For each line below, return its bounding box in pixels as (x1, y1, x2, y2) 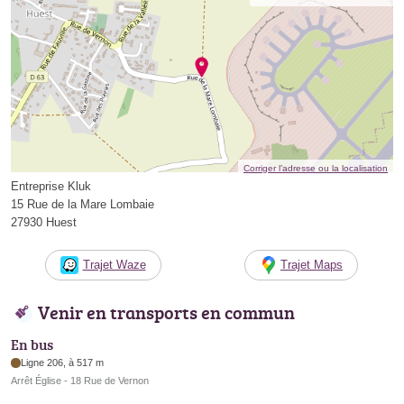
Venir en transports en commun (38, 299, 295, 326)
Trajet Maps (280, 258, 343, 272)
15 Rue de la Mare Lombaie (11, 197, 154, 212)
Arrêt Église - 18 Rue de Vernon (11, 375, 149, 387)
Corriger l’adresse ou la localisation (243, 163, 388, 174)
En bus (11, 335, 53, 355)
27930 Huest (11, 216, 77, 230)
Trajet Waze (82, 258, 146, 272)
